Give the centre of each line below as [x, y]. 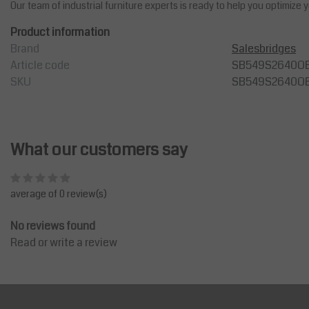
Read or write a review [64, 243]
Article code [40, 66]
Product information [60, 32]
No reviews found [53, 226]
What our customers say [99, 150]
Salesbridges [264, 49]
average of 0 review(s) [59, 194]
